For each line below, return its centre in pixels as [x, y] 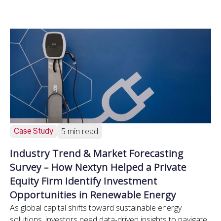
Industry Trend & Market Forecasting [97, 153]
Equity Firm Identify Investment [84, 181]
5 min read [80, 131]
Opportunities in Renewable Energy [93, 195]
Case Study [34, 131]
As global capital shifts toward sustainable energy [96, 208]
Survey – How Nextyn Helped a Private [98, 167]
